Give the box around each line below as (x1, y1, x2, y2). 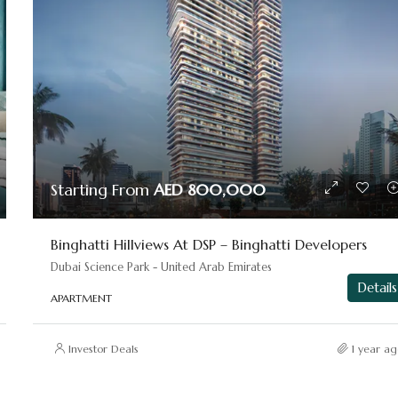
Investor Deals (68, 341, 139, 355)
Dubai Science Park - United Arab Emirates (51, 259, 273, 275)
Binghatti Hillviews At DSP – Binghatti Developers (51, 235, 368, 253)
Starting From (51, 179, 155, 200)
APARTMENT (51, 291, 113, 305)
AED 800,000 (154, 179, 267, 200)
